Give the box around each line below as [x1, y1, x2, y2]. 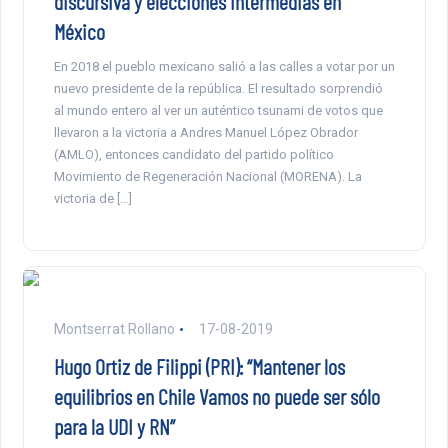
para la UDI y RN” [53, 413, 175, 440]
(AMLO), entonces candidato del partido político [53, 147, 334, 163]
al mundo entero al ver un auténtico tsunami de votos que [53, 103, 383, 119]
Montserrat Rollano [53, 321, 175, 338]
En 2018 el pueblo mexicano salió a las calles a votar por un [53, 59, 395, 75]
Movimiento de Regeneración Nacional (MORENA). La [53, 169, 362, 185]
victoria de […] [53, 191, 132, 207]
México [53, 18, 105, 45]
